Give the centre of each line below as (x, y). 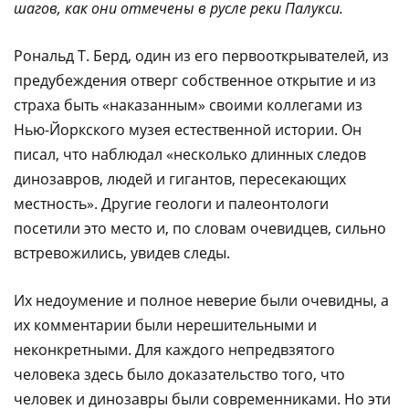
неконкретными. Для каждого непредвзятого (174, 349)
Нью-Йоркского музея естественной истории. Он (188, 129)
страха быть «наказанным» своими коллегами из (188, 105)
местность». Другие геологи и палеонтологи (171, 203)
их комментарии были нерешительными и (165, 325)
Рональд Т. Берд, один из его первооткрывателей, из (201, 55)
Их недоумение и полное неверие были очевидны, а (201, 300)
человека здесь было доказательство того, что (179, 374)
